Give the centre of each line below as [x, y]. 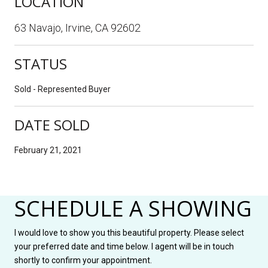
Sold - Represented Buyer [63, 89]
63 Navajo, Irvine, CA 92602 [77, 28]
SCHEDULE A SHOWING [133, 208]
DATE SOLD [52, 124]
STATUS [41, 63]
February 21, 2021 [48, 150]
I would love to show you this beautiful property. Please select [129, 232]
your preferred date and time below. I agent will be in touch [124, 246]
